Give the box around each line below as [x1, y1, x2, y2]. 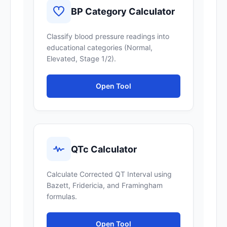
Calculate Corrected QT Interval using [47, 170, 172, 178]
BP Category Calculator [71, 6, 175, 17]
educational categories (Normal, [47, 43, 153, 52]
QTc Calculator [71, 143, 137, 155]
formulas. [47, 192, 77, 201]
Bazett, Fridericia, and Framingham [47, 181, 163, 190]
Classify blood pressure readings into [47, 32, 169, 41]
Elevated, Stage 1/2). [47, 54, 116, 63]
